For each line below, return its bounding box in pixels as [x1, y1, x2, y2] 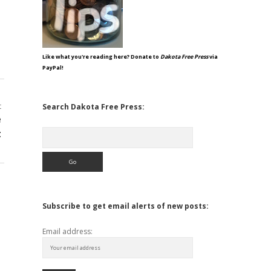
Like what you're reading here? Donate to [42, 53, 160, 60]
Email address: [42, 226, 93, 237]
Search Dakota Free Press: [42, 102, 145, 112]
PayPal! [42, 64, 64, 71]
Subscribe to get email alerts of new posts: [42, 201, 209, 211]
